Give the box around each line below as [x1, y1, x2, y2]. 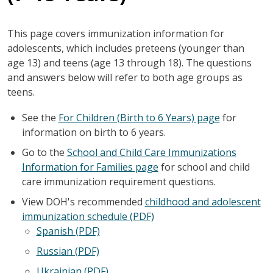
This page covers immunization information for [7, 26, 224, 40]
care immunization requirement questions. [21, 174, 216, 188]
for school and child [158, 160, 250, 174]
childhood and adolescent [144, 194, 261, 208]
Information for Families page [21, 160, 158, 174]
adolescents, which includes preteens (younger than [7, 41, 244, 55]
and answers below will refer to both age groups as [7, 70, 243, 84]
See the [21, 110, 58, 124]
